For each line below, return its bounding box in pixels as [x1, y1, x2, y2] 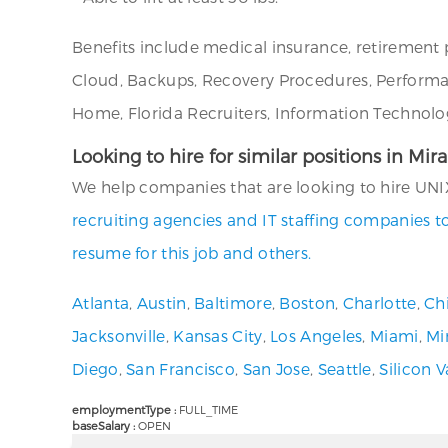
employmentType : [72, 403, 179, 416]
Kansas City [173, 326, 263, 345]
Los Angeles [270, 326, 363, 345]
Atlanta [72, 293, 130, 312]
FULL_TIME [179, 403, 238, 416]
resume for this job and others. [72, 243, 312, 262]
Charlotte [342, 293, 417, 312]
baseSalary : [72, 419, 138, 432]
